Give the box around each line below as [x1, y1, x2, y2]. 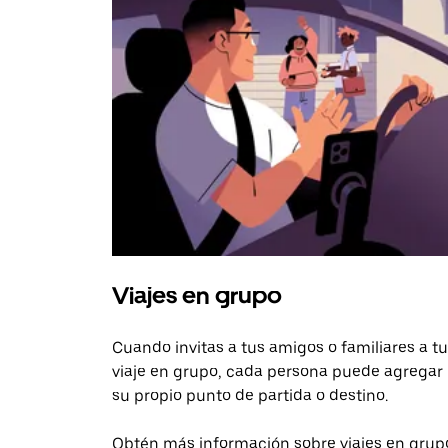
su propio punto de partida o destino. [112, 386, 388, 406]
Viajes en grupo [112, 281, 282, 311]
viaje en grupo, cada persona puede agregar [112, 362, 443, 382]
